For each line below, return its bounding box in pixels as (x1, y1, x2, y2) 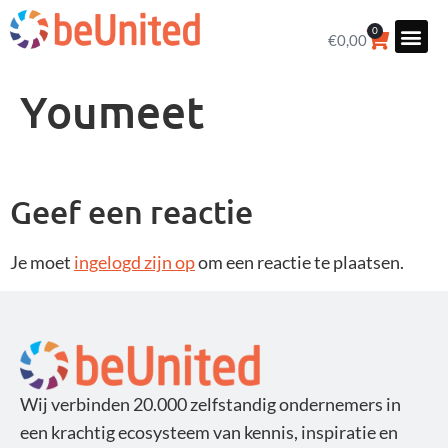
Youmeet (20, 84, 204, 139)
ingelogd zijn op (74, 251, 195, 274)
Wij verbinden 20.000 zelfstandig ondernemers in (20, 392, 401, 415)
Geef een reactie (10, 192, 253, 232)
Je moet (10, 251, 74, 274)
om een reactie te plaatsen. (195, 251, 404, 274)
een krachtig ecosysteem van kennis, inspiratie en (20, 420, 398, 443)
